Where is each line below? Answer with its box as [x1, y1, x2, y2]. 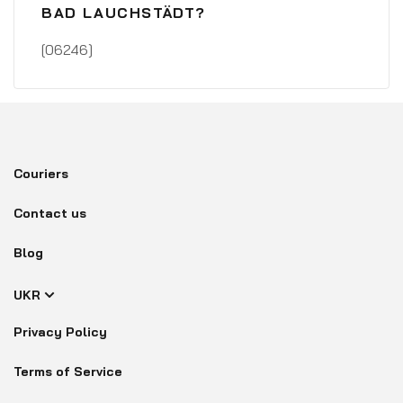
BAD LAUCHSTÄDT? [41, 4, 207, 22]
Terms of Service [13, 363, 122, 380]
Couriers [13, 166, 68, 182]
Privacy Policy [13, 324, 107, 340]
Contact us [13, 205, 86, 221]
